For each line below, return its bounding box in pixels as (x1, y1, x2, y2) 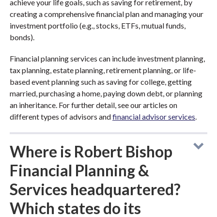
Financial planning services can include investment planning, (10, 54, 205, 63)
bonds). (10, 32, 34, 42)
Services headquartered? (10, 180, 181, 199)
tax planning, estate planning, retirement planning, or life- (10, 65, 196, 75)
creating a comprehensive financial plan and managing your (10, 9, 203, 18)
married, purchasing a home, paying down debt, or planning (10, 89, 202, 98)
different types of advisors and (10, 112, 112, 121)
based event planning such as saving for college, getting (10, 77, 192, 86)
